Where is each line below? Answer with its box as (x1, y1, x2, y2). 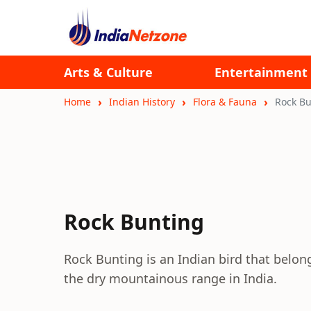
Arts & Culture (64, 64, 153, 81)
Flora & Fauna (193, 95, 257, 108)
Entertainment (215, 64, 308, 81)
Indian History (109, 95, 175, 108)
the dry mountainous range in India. (64, 270, 277, 287)
